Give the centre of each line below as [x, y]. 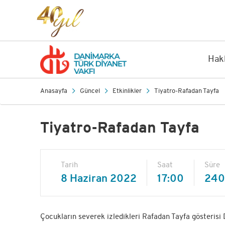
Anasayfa [53, 91]
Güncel [90, 91]
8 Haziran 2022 [98, 179]
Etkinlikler [127, 91]
